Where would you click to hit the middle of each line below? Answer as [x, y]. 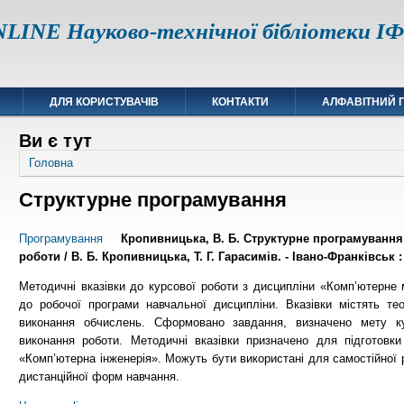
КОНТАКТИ [240, 102]
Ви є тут [55, 141]
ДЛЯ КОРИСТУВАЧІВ [104, 102]
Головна [51, 163]
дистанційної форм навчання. [99, 376]
